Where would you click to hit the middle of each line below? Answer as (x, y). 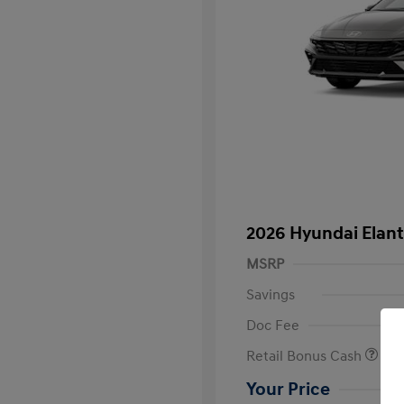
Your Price (288, 389)
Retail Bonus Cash (306, 356)
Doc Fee (273, 325)
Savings (271, 294)
